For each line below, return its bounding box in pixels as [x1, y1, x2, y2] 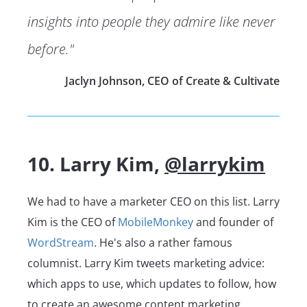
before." [27, 39, 74, 58]
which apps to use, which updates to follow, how [27, 275, 276, 291]
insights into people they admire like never [27, 12, 275, 31]
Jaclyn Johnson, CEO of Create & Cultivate [65, 73, 280, 88]
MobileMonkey [118, 214, 193, 230]
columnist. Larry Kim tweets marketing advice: [27, 255, 265, 271]
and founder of [193, 214, 273, 230]
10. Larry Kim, [27, 150, 164, 177]
